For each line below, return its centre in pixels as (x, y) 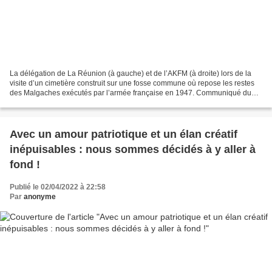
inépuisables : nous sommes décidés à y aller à (133, 150)
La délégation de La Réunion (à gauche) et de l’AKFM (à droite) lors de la (131, 74)
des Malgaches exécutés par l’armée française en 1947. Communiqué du (131, 93)
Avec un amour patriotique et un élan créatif (124, 134)
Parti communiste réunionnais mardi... (72, 103)
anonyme (40, 197)
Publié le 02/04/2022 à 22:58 (58, 187)
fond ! (25, 165)
